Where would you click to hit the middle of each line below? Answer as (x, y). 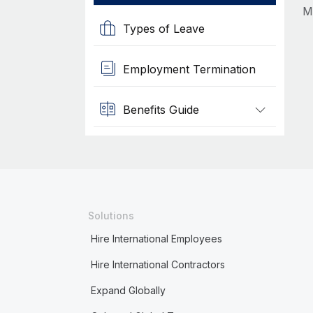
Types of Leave (163, 28)
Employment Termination (189, 69)
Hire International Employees (156, 239)
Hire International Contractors (158, 264)
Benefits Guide (161, 109)
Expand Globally (128, 290)
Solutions (111, 216)
